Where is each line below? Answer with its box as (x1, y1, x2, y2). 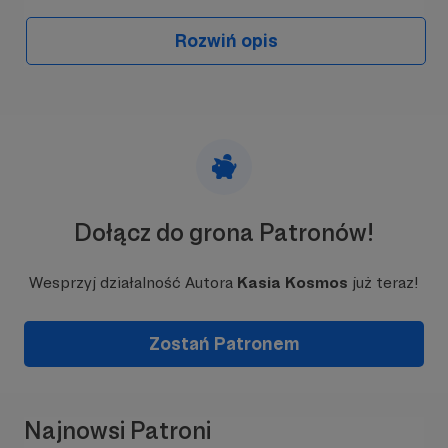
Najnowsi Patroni (24, 416, 211, 445)
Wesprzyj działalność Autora (29, 273, 237, 292)
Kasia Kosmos (237, 273, 348, 292)
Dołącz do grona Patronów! (74, 218, 374, 247)
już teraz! (348, 273, 419, 292)
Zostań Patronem (148, 333, 300, 354)
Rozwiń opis (174, 30, 278, 51)
